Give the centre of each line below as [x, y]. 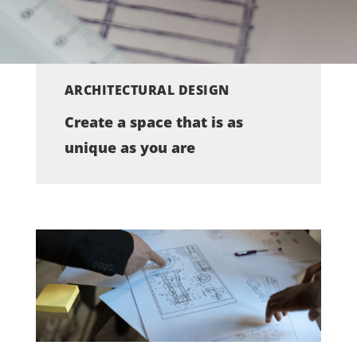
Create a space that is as [153, 122]
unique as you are [129, 148]
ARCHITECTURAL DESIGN [147, 90]
